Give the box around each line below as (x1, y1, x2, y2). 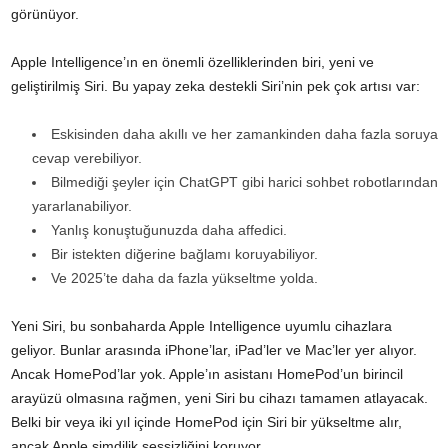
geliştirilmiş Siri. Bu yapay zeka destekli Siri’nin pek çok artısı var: (11, 78, 420, 95)
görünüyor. (11, 6, 79, 23)
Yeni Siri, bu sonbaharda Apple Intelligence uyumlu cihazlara (11, 318, 392, 335)
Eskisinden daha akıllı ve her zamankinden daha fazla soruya (51, 126, 438, 143)
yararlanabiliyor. (32, 198, 132, 215)
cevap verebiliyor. (32, 150, 142, 167)
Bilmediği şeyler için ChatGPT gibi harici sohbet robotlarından (51, 174, 438, 191)
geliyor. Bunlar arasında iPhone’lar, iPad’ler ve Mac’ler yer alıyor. (11, 342, 417, 359)
